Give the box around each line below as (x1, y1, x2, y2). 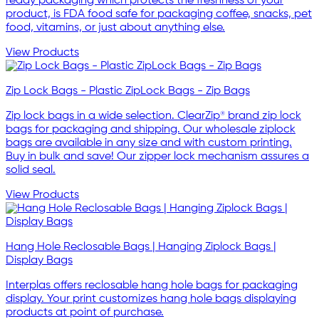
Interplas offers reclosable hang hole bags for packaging (6, 279, 298, 291)
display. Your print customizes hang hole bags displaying (6, 293, 296, 305)
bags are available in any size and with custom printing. (6, 137, 292, 149)
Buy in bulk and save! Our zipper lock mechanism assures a (6, 150, 309, 162)
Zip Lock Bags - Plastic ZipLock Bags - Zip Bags (6, 85, 250, 97)
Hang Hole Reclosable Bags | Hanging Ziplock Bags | (6, 241, 276, 253)
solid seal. (6, 164, 56, 176)
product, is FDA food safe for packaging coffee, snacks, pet (6, 8, 312, 20)
